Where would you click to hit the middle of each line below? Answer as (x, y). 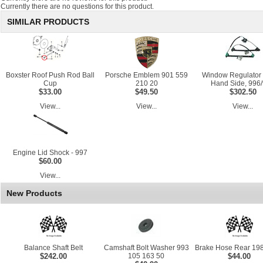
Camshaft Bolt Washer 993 (146, 248)
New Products (34, 193)
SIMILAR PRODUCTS (48, 22)
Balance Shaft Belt (53, 248)
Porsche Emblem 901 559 (146, 75)
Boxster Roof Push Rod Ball (50, 75)
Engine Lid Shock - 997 (50, 153)
